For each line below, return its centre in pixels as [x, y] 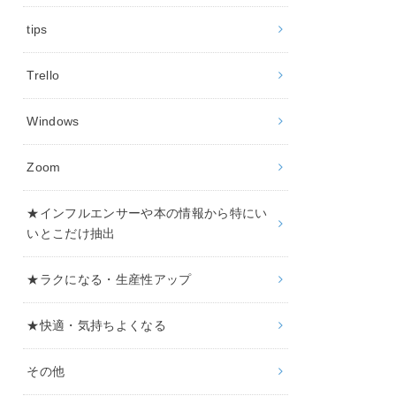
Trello [43, 75]
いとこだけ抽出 [71, 233]
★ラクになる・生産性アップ [109, 279]
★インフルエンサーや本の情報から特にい [147, 213]
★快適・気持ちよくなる [97, 325]
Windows [53, 121]
